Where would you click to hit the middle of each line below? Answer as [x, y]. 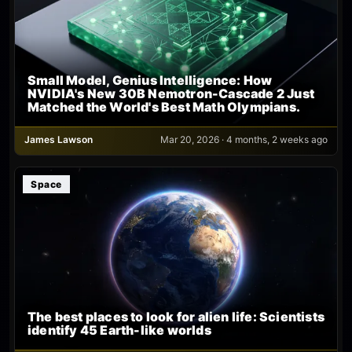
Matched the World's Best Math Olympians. [164, 106]
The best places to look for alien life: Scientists [176, 317]
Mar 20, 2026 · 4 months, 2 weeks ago [244, 139]
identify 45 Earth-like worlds [119, 330]
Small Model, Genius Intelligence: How [150, 80]
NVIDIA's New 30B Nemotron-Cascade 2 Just [171, 93]
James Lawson [59, 139]
